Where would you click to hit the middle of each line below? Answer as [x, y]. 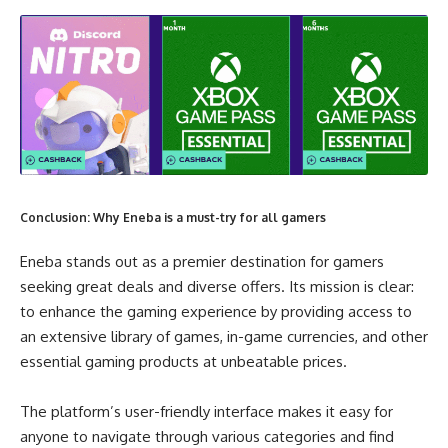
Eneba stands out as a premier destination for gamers [202, 262]
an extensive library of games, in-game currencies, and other [224, 337]
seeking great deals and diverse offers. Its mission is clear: [217, 287]
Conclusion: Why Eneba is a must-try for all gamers [173, 217]
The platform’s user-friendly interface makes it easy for [206, 412]
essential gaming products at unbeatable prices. [183, 362]
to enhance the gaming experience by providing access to [216, 312]
